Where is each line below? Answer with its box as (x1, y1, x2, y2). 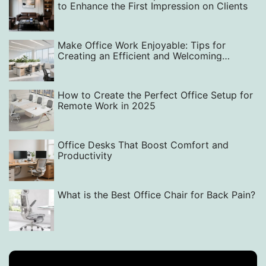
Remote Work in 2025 (58, 100, 156, 112)
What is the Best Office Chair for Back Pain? (58, 189, 255, 201)
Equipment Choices (58, 71, 145, 83)
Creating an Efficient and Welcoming (58, 50, 222, 62)
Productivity (58, 150, 112, 161)
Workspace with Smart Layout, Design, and (58, 61, 252, 72)
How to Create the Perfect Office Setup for (58, 89, 253, 101)
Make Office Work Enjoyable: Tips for (58, 39, 226, 51)
